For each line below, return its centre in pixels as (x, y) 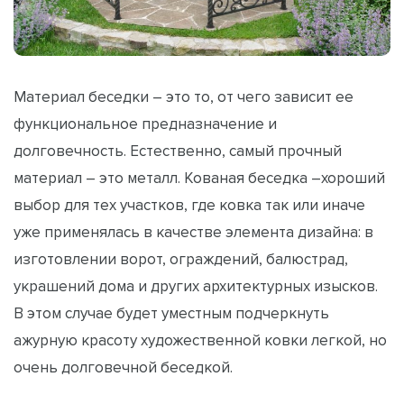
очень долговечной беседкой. (123, 367)
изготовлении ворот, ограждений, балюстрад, (181, 259)
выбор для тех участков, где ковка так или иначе (189, 205)
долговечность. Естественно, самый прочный (178, 151)
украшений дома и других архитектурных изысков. (196, 286)
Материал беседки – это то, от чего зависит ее (184, 97)
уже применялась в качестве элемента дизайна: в (193, 232)
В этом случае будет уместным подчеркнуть (171, 313)
